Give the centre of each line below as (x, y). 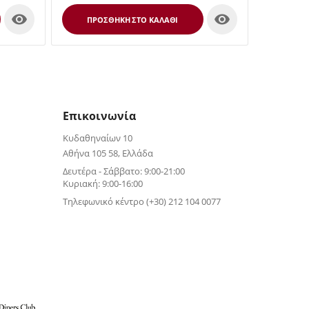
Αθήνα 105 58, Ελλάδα (108, 153)
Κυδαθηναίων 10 (97, 138)
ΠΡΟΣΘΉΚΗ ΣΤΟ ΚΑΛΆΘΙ (133, 19)
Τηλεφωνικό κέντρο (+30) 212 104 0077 (141, 201)
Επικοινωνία (99, 116)
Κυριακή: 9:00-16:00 (102, 183)
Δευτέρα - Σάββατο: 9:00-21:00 (123, 171)
